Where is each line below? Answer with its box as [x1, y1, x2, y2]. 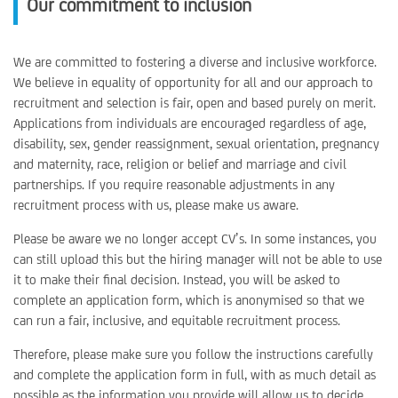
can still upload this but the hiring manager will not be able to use [13, 251, 382, 267]
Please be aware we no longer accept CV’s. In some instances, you [13, 231, 377, 246]
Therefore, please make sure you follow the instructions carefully [13, 346, 373, 362]
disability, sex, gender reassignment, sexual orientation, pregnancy [13, 136, 379, 151]
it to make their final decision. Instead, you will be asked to [13, 272, 340, 287]
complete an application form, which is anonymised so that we [13, 292, 364, 307]
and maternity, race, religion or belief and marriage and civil [13, 156, 346, 171]
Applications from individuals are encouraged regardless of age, [13, 115, 366, 131]
